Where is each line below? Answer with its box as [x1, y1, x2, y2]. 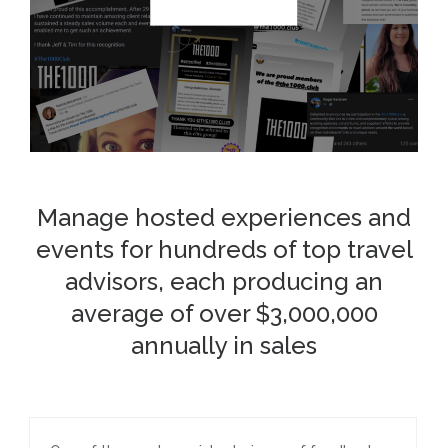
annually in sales [131, 331, 317, 360]
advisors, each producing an [65, 267, 383, 296]
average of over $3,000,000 [70, 299, 378, 328]
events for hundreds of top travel [35, 235, 413, 264]
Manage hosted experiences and [37, 203, 411, 232]
